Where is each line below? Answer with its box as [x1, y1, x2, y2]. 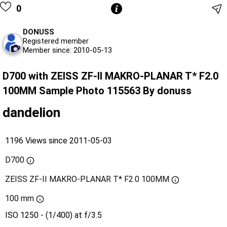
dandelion [3, 104, 60, 120]
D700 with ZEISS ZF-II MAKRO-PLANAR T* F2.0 [3, 69, 218, 82]
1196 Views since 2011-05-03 [5, 135, 112, 145]
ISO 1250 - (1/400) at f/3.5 [5, 210, 102, 220]
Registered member [23, 36, 89, 46]
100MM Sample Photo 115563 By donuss [3, 84, 192, 97]
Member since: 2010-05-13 [23, 45, 112, 55]
